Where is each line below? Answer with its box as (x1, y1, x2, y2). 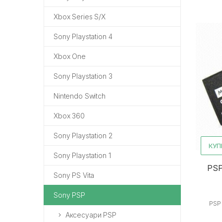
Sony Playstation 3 (54, 72, 112, 81)
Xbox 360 (54, 111, 85, 120)
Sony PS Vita (54, 171, 95, 180)
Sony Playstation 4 (54, 32, 112, 41)
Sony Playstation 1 (54, 151, 111, 160)
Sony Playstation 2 (54, 131, 112, 140)
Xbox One (54, 52, 86, 61)
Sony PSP (54, 191, 85, 200)
